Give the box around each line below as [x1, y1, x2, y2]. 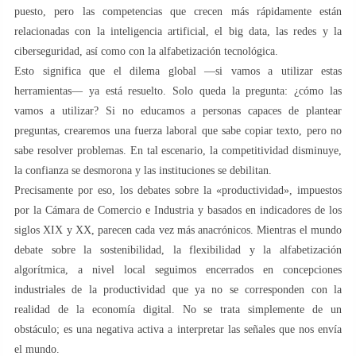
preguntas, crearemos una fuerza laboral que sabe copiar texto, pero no [14, 124, 342, 137]
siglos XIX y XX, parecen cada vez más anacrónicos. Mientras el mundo [14, 223, 342, 236]
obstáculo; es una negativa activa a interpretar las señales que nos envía [14, 323, 342, 335]
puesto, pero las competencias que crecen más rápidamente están [14, 5, 342, 17]
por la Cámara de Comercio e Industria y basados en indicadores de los [14, 203, 342, 216]
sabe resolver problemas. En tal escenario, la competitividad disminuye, [14, 144, 342, 157]
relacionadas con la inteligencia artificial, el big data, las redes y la [14, 25, 342, 37]
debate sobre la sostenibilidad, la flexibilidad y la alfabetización [14, 243, 342, 256]
